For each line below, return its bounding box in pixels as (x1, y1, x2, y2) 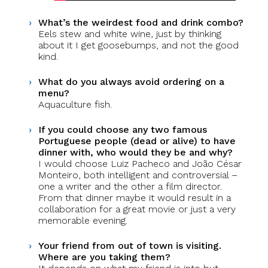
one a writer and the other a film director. (38, 181, 222, 192)
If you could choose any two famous (38, 124, 207, 135)
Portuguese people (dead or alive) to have (38, 135, 236, 147)
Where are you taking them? (38, 251, 170, 263)
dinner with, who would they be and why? (38, 147, 233, 158)
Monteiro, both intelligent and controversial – (38, 169, 237, 181)
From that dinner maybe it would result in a (38, 192, 231, 203)
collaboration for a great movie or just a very (38, 203, 236, 215)
